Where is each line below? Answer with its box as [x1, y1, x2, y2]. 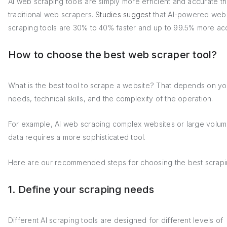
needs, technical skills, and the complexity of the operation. [8, 94, 215, 103]
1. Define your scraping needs [8, 183, 157, 196]
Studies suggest [95, 10, 151, 19]
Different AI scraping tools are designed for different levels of [8, 216, 223, 224]
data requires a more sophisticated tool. [8, 133, 148, 141]
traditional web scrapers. [8, 10, 96, 19]
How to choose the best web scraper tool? [8, 49, 217, 61]
